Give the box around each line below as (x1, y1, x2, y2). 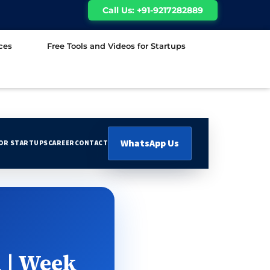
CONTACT (74, 138, 108, 148)
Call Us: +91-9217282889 (102, 5, 203, 16)
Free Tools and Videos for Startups (46, 41, 186, 51)
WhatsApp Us (121, 136, 179, 150)
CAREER (48, 138, 75, 148)
